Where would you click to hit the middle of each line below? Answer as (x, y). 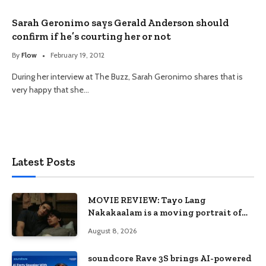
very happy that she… (50, 90)
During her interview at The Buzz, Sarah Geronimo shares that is (127, 77)
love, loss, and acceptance (143, 225)
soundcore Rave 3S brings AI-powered (170, 259)
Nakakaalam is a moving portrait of (165, 213)
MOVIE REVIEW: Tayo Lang (147, 200)
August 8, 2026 (112, 231)
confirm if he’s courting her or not (91, 36)
